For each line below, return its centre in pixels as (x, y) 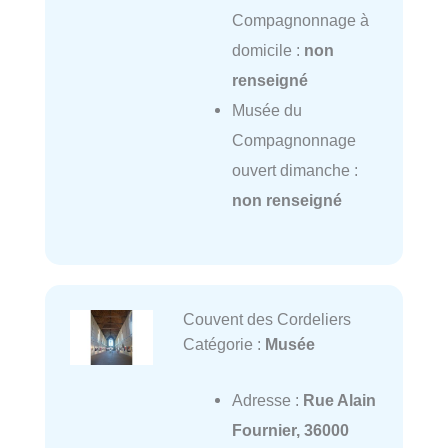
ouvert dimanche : (294, 170)
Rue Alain (339, 400)
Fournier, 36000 (290, 430)
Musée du (266, 110)
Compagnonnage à (300, 20)
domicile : (267, 50)
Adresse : (267, 400)
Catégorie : (223, 343)
